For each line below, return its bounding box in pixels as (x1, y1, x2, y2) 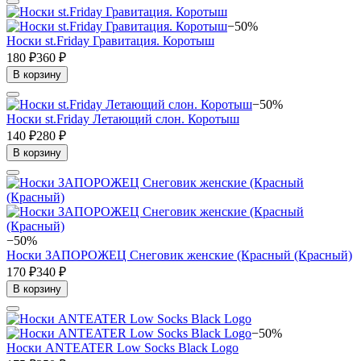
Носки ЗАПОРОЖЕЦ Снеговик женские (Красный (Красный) (6, 247, 352, 262)
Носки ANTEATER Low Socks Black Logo (6, 340, 239, 355)
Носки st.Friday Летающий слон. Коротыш (6, 111, 239, 126)
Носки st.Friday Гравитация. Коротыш (6, 33, 214, 48)
